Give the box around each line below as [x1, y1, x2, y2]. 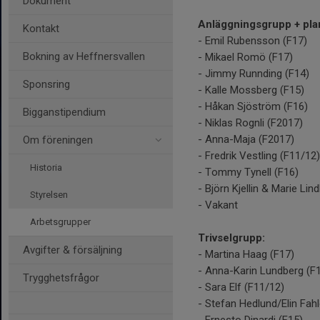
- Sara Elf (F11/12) [198, 281, 284, 294]
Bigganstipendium [23, 106, 106, 119]
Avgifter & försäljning [23, 244, 122, 256]
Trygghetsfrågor [23, 271, 99, 284]
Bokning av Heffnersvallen [23, 50, 145, 63]
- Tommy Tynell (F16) [198, 166, 299, 179]
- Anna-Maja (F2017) [198, 133, 294, 146]
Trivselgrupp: [198, 231, 265, 245]
